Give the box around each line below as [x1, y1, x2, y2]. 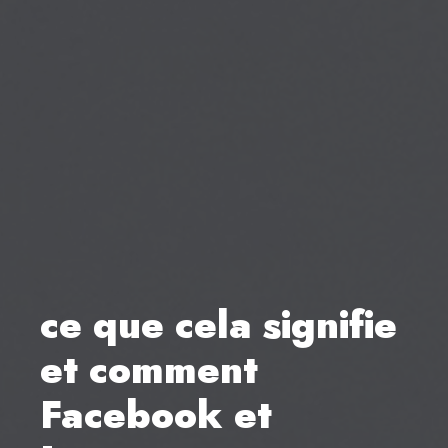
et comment [40, 341, 258, 397]
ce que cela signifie [40, 296, 397, 352]
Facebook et [40, 386, 272, 442]
